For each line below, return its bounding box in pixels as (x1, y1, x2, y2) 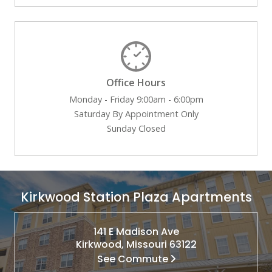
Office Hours (106, 75, 166, 89)
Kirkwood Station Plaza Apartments (20, 188, 252, 206)
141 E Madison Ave (93, 224, 179, 239)
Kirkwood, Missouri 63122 (75, 237, 197, 251)
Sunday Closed (106, 122, 166, 134)
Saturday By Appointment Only (73, 107, 199, 120)
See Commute (97, 251, 168, 266)
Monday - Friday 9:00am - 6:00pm (69, 93, 203, 105)
